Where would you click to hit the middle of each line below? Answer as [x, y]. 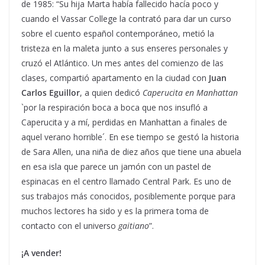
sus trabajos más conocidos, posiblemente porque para [128, 196]
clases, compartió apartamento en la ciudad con [115, 77]
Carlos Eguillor [51, 92]
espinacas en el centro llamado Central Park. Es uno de [126, 181]
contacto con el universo [70, 225]
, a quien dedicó [111, 92]
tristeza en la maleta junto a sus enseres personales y [125, 48]
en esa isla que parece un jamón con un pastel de [116, 166]
